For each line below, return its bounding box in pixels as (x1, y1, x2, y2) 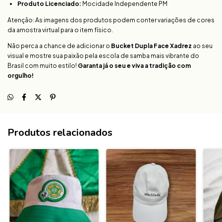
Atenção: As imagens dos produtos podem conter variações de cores (7, 16, 215, 24)
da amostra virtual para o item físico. (7, 26, 113, 34)
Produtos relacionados (7, 125, 112, 139)
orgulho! (7, 71, 34, 79)
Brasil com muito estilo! (7, 61, 78, 69)
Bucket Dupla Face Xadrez (111, 42, 192, 50)
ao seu (192, 42, 213, 50)
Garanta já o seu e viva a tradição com (78, 61, 191, 69)
